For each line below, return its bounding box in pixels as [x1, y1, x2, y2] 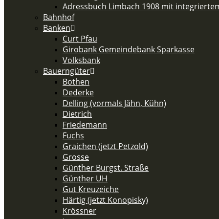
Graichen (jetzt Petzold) [63, 141, 148, 152]
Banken [43, 22, 70, 33]
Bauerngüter [43, 66, 90, 76]
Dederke [63, 87, 94, 98]
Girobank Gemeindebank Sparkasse [63, 44, 195, 55]
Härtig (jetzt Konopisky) [63, 195, 148, 205]
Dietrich [63, 109, 92, 119]
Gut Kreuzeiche [63, 184, 119, 195]
